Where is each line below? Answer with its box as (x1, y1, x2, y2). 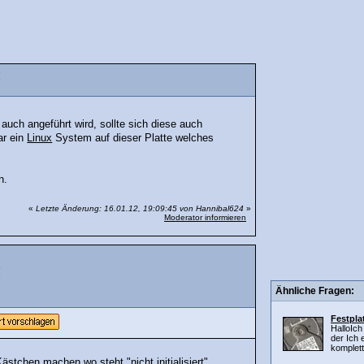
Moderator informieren (164, 213, 246, 223)
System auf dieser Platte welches (52, 132, 214, 145)
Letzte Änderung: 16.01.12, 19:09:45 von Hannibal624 (36, 204, 244, 214)
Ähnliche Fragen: (275, 285, 354, 297)
